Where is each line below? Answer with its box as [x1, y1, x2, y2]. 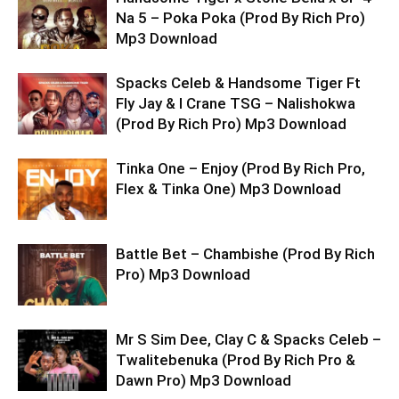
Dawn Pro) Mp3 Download [116, 371, 291, 389]
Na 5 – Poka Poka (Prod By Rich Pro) [116, 9, 365, 27]
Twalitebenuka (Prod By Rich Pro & [116, 351, 355, 369]
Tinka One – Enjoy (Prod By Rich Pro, [116, 159, 365, 177]
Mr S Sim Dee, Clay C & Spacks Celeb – [116, 330, 381, 348]
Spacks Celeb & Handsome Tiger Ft [116, 74, 361, 92]
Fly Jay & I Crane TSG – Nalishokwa [116, 94, 355, 112]
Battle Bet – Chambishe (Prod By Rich [116, 245, 375, 263]
